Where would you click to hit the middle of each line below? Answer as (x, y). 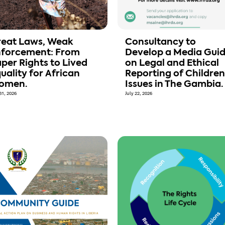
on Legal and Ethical (172, 64)
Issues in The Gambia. (174, 85)
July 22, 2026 (139, 94)
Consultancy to (160, 42)
